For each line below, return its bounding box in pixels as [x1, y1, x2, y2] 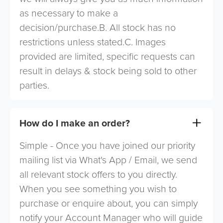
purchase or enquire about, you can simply [19, 196, 198, 210]
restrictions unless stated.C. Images [19, 35, 166, 49]
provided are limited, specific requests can [19, 49, 196, 63]
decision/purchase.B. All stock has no [19, 20, 176, 34]
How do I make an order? [19, 115, 130, 130]
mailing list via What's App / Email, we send [19, 153, 198, 167]
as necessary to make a [19, 6, 118, 20]
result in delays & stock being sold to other [19, 64, 197, 78]
